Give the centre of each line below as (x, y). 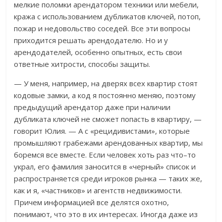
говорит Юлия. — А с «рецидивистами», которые (102, 131)
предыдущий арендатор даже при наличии (92, 107)
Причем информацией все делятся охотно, (92, 202)
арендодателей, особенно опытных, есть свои (98, 52)
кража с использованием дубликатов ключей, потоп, (108, 17)
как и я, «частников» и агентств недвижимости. (98, 191)
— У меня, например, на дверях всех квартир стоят (106, 83)
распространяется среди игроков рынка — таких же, (108, 179)
